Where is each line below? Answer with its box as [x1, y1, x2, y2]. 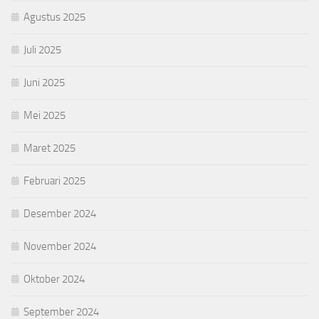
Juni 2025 [23, 75, 65, 89]
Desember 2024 [23, 206, 96, 220]
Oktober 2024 [23, 272, 85, 286]
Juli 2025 [23, 43, 61, 56]
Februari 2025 [23, 174, 85, 187]
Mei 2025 [23, 108, 66, 122]
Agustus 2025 [23, 10, 85, 23]
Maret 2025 [23, 141, 75, 155]
